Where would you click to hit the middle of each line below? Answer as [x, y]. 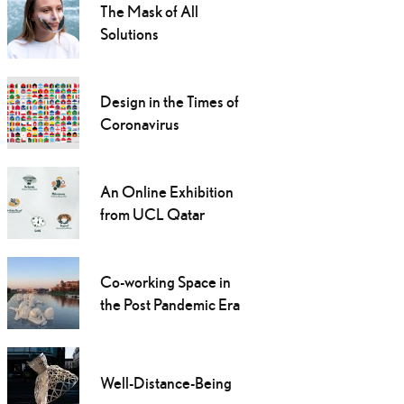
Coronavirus [139, 124]
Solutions [129, 34]
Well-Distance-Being [165, 383]
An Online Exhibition [166, 192]
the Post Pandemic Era [170, 305]
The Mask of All [149, 12]
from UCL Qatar [152, 215]
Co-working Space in [165, 282]
